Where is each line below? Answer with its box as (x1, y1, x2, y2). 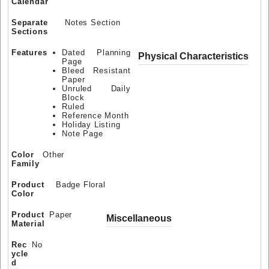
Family (11, 159, 40, 169)
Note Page (62, 129, 103, 139)
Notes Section (65, 18, 121, 28)
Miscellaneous (106, 213, 172, 224)
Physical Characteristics (138, 51, 249, 62)
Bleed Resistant (62, 66, 131, 76)
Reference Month (62, 111, 129, 121)
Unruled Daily (62, 84, 131, 94)
